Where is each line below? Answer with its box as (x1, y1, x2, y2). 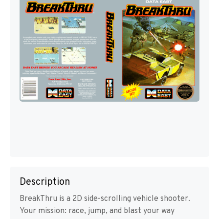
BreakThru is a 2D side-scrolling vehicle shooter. (20, 194, 190, 204)
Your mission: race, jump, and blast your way (20, 206, 175, 216)
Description (20, 176, 70, 189)
